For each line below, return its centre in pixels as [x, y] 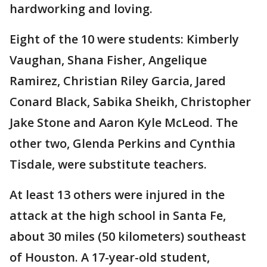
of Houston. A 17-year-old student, [110, 257]
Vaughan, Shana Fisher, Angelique [108, 60]
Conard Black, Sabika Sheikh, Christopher [130, 102]
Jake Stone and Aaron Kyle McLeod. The [124, 122]
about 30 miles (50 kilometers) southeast [128, 236]
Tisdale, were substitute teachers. [108, 164]
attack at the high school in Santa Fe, [118, 215]
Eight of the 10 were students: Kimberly [124, 39]
